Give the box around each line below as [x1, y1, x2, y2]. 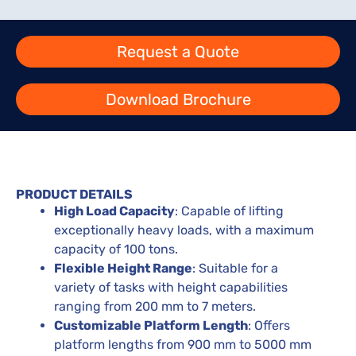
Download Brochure [105, 89, 251, 109]
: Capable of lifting [175, 203, 284, 219]
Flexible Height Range [54, 260, 192, 276]
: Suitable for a [192, 260, 278, 276]
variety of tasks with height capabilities [54, 279, 288, 295]
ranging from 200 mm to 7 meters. [54, 298, 256, 314]
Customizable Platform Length [54, 317, 248, 333]
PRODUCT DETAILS [16, 186, 133, 202]
